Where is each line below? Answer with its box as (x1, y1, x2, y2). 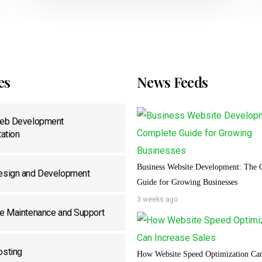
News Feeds (136, 72, 208, 91)
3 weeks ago (136, 195, 178, 204)
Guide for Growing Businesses (136, 177, 237, 187)
